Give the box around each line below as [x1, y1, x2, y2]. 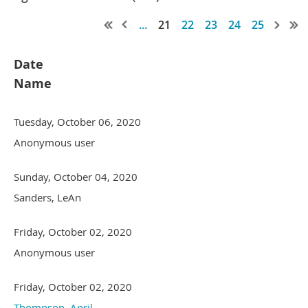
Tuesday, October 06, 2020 [14, 114, 141, 129]
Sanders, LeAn [14, 190, 81, 204]
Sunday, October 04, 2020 [14, 169, 137, 184]
